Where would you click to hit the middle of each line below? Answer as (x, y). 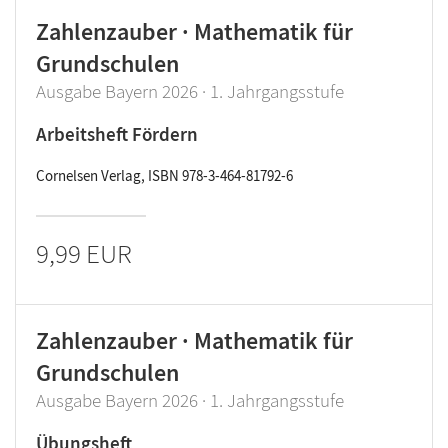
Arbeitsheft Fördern (117, 134)
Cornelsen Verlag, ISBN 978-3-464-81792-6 (164, 175)
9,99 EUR (84, 253)
